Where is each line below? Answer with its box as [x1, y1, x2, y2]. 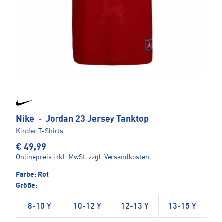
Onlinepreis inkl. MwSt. [16, 154, 87, 161]
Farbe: [16, 171, 38, 179]
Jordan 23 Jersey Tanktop [44, 115, 149, 124]
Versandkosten [104, 154, 149, 161]
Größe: [16, 182, 37, 190]
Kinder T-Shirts [16, 128, 63, 135]
